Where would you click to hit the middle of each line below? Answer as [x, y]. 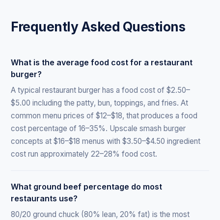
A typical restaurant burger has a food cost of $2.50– [101, 90]
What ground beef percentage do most [87, 186]
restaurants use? [44, 198]
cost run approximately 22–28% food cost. [84, 154]
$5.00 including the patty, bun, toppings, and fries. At [100, 103]
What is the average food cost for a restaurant [102, 62]
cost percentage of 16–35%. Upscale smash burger [98, 128]
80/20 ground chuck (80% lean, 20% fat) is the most [100, 214]
